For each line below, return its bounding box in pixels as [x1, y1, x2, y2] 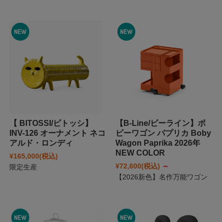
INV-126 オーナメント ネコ [9, 128, 106, 137]
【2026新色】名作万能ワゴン [115, 172, 208, 181]
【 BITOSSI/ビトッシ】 [9, 118, 93, 127]
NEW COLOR [115, 148, 165, 157]
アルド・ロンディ [9, 138, 73, 147]
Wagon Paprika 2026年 [115, 138, 200, 147]
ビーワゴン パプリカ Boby [115, 128, 211, 137]
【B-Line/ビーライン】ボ [115, 118, 206, 127]
